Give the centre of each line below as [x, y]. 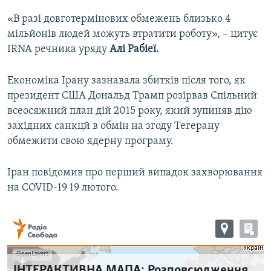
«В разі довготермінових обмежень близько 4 [119, 19]
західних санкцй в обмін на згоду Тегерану [113, 126]
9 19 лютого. [90, 188]
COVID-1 [42, 188]
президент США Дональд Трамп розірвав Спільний [132, 96]
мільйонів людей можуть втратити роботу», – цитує [132, 34]
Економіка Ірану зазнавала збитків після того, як [126, 80]
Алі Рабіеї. [133, 49]
